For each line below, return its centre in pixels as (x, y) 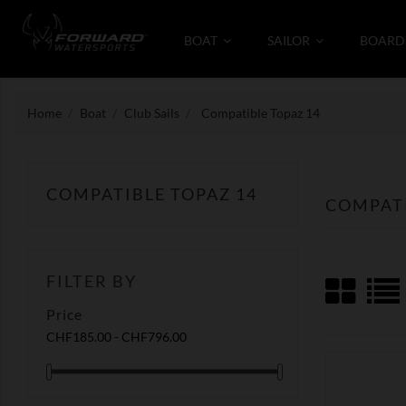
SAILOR (290, 40)
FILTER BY (92, 281)
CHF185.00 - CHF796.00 (116, 337)
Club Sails (151, 113)
